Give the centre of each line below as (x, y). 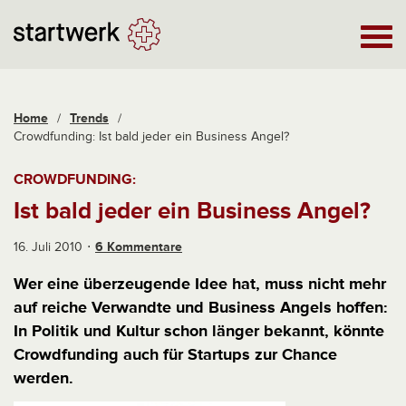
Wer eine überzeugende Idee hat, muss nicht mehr (200, 284)
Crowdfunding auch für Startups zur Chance (175, 354)
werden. (43, 378)
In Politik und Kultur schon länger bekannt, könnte (199, 331)
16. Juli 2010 (48, 247)
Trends (89, 118)
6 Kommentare (139, 247)
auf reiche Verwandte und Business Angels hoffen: (201, 307)
